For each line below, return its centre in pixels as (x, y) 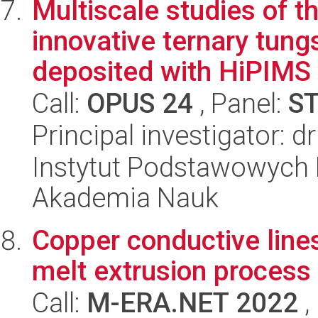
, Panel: (241, 103)
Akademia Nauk (125, 198)
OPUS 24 (140, 103)
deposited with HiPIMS (171, 71)
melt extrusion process (171, 271)
